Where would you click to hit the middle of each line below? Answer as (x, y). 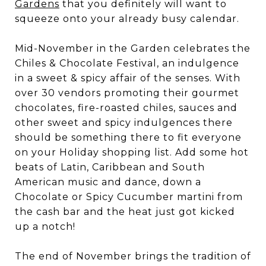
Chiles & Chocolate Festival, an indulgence (127, 63)
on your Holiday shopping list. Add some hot (132, 152)
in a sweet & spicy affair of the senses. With (128, 78)
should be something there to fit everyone (128, 137)
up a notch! (45, 227)
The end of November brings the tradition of (133, 256)
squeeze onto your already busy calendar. (127, 19)
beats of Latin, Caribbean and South (110, 167)
